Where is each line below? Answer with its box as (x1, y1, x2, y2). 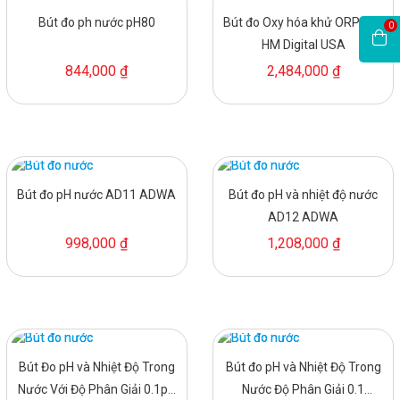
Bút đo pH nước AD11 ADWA (17, 187, 177, 202)
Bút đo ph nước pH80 (37, 14, 155, 29)
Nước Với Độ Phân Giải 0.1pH (17, 381, 176, 396)
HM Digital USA (261, 37, 346, 52)
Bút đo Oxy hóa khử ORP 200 (222, 14, 384, 29)
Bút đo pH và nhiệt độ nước (229, 187, 379, 202)
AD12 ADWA (268, 209, 339, 224)
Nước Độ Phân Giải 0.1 (242, 381, 365, 396)
